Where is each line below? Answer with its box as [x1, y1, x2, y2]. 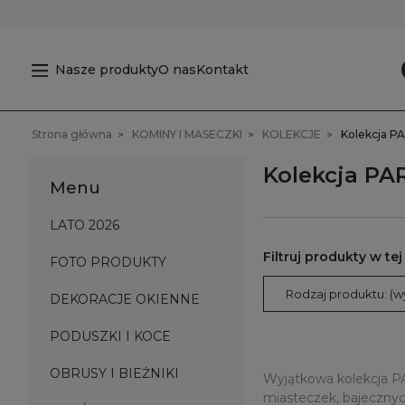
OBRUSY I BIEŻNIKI [50, 365, 179, 381]
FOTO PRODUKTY [50, 254, 166, 270]
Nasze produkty [54, 61, 158, 78]
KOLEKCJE [262, 127, 321, 141]
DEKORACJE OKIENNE [50, 291, 200, 307]
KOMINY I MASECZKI [132, 127, 242, 141]
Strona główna [32, 127, 112, 141]
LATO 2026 [50, 217, 119, 233]
